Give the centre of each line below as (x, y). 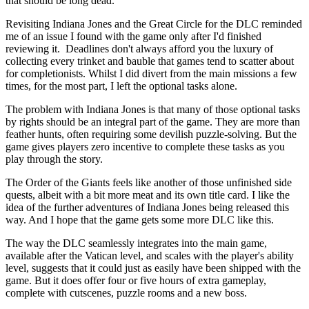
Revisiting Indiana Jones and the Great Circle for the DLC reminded (154, 24)
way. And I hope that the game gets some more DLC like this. (140, 220)
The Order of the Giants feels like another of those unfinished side (149, 183)
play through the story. (56, 159)
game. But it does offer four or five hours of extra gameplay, (136, 281)
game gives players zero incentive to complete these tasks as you (145, 147)
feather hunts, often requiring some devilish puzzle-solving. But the (151, 134)
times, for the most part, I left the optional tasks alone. (121, 86)
